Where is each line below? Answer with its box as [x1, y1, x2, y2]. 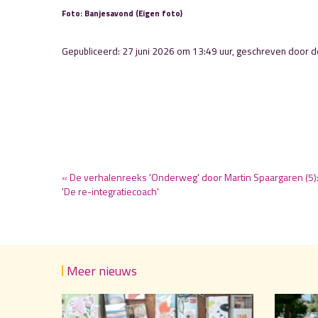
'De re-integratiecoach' [62, 184, 159, 199]
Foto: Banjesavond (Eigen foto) [62, 7, 182, 19]
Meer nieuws [67, 261, 137, 280]
